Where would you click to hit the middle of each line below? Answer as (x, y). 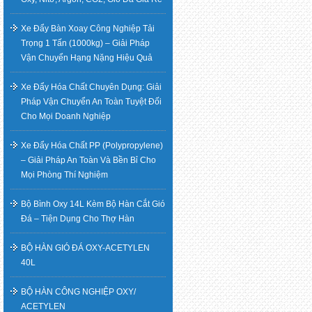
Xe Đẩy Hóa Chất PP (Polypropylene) (92, 145)
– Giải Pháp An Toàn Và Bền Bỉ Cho (88, 160)
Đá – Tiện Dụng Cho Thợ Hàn (78, 218)
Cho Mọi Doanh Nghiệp (66, 116)
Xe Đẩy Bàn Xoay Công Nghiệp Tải (88, 28)
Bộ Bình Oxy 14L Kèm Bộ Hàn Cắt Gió (93, 204)
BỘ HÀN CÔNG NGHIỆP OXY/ (78, 291)
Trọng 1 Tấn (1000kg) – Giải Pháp (85, 43)
